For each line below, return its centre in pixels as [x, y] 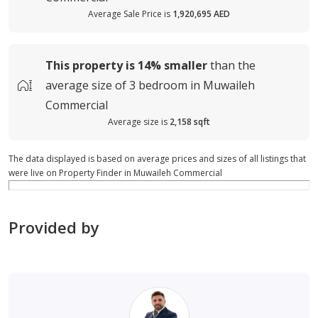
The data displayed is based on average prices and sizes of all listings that [157, 158]
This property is [90, 65]
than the [233, 65]
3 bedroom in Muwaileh [192, 85]
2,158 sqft [190, 121]
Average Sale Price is [129, 13]
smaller [186, 65]
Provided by [54, 227]
